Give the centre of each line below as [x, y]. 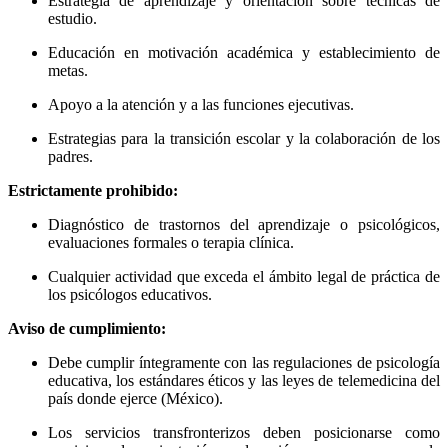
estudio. [72, 19]
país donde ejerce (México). [135, 399]
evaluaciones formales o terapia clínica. [171, 243]
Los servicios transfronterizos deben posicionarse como [244, 433]
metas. [68, 71]
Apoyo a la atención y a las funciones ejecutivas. [201, 105]
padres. [70, 157]
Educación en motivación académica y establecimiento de [244, 53]
